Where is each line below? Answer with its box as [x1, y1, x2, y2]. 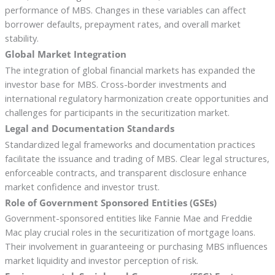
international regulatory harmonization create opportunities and [4, 91, 268, 104]
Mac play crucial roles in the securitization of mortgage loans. [4, 226, 255, 239]
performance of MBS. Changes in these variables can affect [4, 4, 246, 16]
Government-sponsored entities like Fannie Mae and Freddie [4, 212, 252, 225]
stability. [4, 32, 39, 44]
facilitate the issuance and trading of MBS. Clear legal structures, [4, 152, 269, 165]
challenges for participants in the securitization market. [4, 106, 230, 118]
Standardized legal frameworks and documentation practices [4, 137, 255, 150]
